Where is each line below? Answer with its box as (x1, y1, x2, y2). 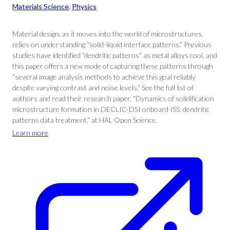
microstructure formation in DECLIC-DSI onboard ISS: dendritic (12, 105, 209, 113)
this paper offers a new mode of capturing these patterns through (12, 62, 213, 70)
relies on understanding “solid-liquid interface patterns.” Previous (12, 40, 212, 49)
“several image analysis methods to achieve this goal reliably (12, 72, 196, 81)
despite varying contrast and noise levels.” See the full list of (12, 83, 194, 92)
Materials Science (12, 2, 69, 11)
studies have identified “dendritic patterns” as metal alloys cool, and (12, 51, 217, 60)
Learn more (12, 128, 48, 137)
